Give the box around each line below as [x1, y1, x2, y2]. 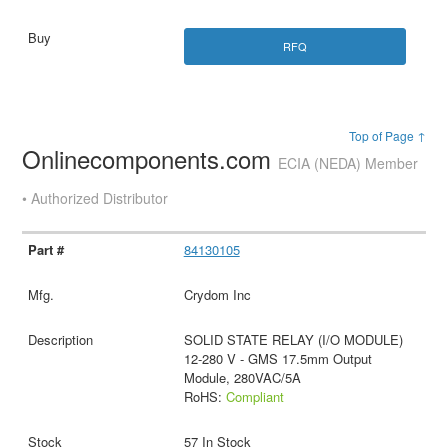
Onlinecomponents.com [22, 141, 279, 177]
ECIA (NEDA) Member [278, 153, 419, 174]
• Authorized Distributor [22, 188, 169, 209]
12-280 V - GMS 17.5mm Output [183, 349, 372, 369]
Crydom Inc [183, 285, 251, 305]
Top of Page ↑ [348, 127, 426, 145]
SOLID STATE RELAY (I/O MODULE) [183, 330, 403, 350]
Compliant [225, 387, 284, 407]
